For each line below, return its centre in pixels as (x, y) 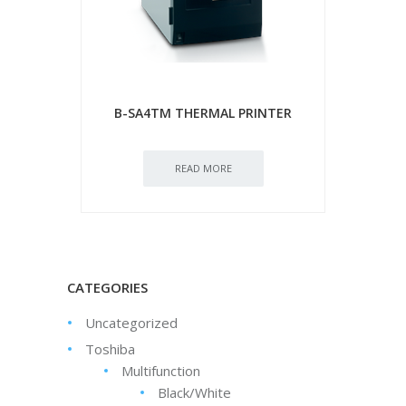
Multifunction (161, 371)
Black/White (194, 392)
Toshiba (110, 349)
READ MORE (203, 168)
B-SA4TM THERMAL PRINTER (203, 113)
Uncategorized (131, 323)
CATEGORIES (107, 287)
